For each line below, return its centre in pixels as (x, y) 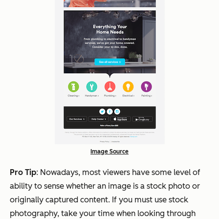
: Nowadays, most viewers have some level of (118, 173)
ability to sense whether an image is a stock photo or (105, 186)
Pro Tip (23, 173)
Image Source (109, 152)
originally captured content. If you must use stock (99, 200)
